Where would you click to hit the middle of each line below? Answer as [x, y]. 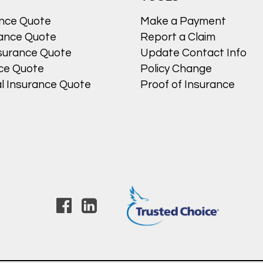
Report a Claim [178, 37]
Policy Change [176, 69]
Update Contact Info [193, 53]
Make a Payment [183, 21]
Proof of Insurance [188, 85]
